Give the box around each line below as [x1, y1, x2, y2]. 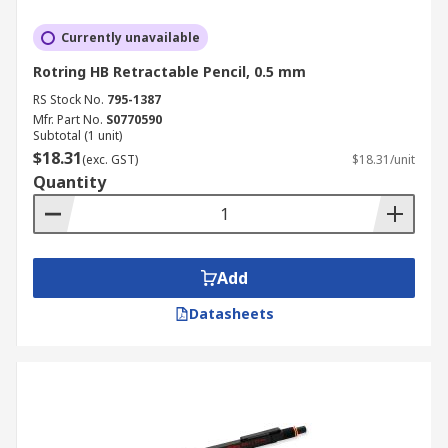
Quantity [33, 171, 106, 193]
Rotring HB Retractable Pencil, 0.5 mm [33, 62, 306, 81]
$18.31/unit [352, 151, 415, 168]
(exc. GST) [82, 151, 138, 168]
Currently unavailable [61, 29, 200, 46]
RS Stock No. [33, 91, 104, 108]
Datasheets [188, 304, 274, 323]
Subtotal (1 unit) [33, 127, 122, 144]
